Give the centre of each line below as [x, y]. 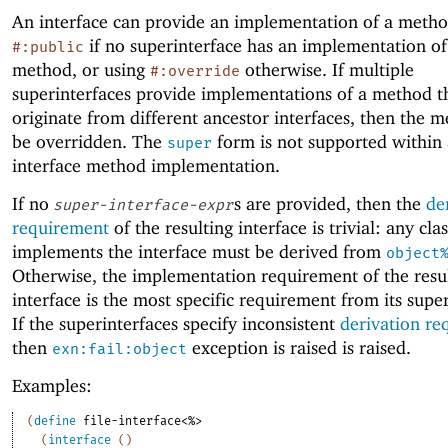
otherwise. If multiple [327, 69]
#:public [48, 46]
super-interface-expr [143, 205]
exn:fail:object [119, 349]
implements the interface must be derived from [199, 251]
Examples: [52, 386]
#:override [195, 70]
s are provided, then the [330, 203]
